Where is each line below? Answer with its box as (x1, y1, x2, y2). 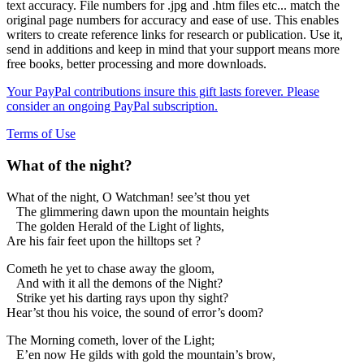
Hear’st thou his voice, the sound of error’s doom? (6, 305, 263, 319)
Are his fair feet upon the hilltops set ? (6, 233, 201, 248)
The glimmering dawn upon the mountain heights (6, 204, 269, 219)
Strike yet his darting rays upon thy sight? (6, 290, 228, 305)
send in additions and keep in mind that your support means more (6, 42, 340, 57)
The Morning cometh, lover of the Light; (6, 332, 214, 347)
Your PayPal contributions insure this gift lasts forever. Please (6, 84, 319, 99)
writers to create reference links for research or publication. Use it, (6, 28, 343, 42)
